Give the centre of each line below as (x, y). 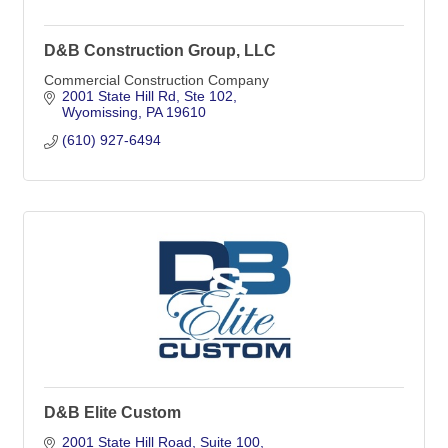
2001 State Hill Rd (118, 96)
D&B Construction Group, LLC (160, 51)
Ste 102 (208, 96)
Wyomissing (99, 112)
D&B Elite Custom (112, 413)
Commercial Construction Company (156, 80)
